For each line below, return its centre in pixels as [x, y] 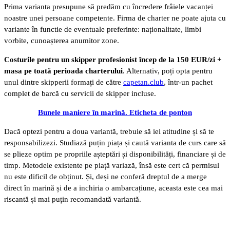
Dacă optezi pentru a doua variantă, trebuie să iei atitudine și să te [109, 132]
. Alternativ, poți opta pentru [168, 71]
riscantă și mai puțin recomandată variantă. [73, 199]
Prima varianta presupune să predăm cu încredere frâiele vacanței [109, 7]
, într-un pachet [188, 82]
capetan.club [143, 82]
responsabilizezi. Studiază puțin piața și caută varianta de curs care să [115, 143]
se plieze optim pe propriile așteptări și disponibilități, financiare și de [115, 154]
